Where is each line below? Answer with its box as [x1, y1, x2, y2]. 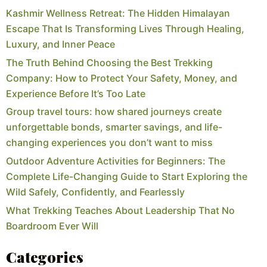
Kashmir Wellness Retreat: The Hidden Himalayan [6, 7, 230, 19]
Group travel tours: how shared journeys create [6, 105, 222, 118]
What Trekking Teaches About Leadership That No [6, 204, 235, 216]
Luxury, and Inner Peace [6, 38, 115, 50]
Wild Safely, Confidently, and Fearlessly [6, 186, 185, 198]
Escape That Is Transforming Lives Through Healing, [6, 22, 244, 35]
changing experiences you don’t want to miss [6, 136, 213, 149]
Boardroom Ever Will [6, 219, 98, 232]
